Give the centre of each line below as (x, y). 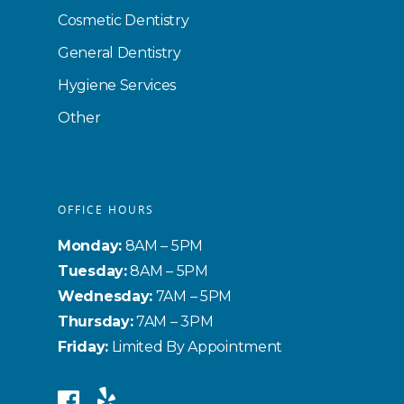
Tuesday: (92, 271)
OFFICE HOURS (106, 210)
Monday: (90, 246)
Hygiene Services (117, 86)
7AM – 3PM (173, 322)
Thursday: (96, 322)
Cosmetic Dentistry (124, 21)
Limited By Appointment (195, 347)
